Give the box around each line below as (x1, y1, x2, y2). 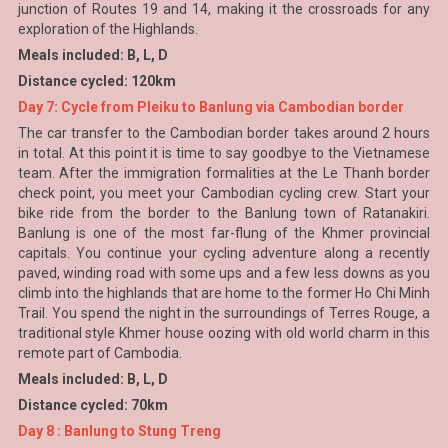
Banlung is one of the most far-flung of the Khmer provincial (17, 225, 431, 241)
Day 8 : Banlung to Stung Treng (17, 423, 221, 439)
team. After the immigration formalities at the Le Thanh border (17, 165, 431, 181)
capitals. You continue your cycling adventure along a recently (17, 245, 431, 261)
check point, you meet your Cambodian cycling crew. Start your (17, 185, 431, 201)
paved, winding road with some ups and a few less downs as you (17, 265, 431, 281)
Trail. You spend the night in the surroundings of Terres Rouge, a (17, 305, 431, 321)
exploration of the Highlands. (17, 21, 198, 37)
